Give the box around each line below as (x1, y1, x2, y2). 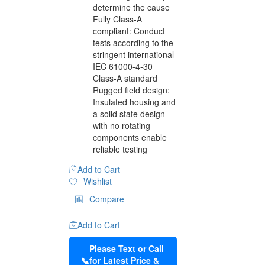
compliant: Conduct (93, 24, 165, 37)
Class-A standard (93, 72, 157, 84)
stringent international (93, 48, 174, 60)
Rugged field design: (93, 83, 170, 96)
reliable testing (93, 143, 147, 155)
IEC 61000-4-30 (93, 60, 153, 72)
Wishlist (83, 174, 112, 187)
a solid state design (93, 107, 165, 119)
